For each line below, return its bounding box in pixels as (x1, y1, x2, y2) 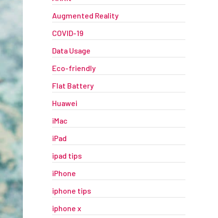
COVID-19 (52, 28, 83, 37)
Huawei (52, 98, 77, 108)
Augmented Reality (52, 11, 119, 20)
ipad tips (52, 151, 82, 160)
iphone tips (52, 186, 91, 195)
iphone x (52, 203, 81, 213)
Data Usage (52, 46, 91, 55)
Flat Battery (52, 81, 94, 90)
